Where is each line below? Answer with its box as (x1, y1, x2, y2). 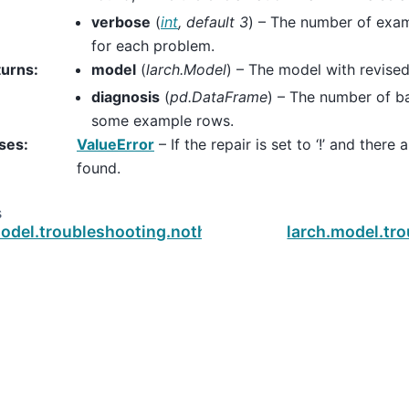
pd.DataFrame (170, 87, 267, 106)
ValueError (77, 134, 154, 153)
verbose (91, 12, 151, 31)
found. (77, 158, 121, 177)
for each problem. (91, 36, 215, 55)
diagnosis (91, 87, 160, 106)
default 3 (186, 12, 248, 31)
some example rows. (91, 110, 234, 130)
